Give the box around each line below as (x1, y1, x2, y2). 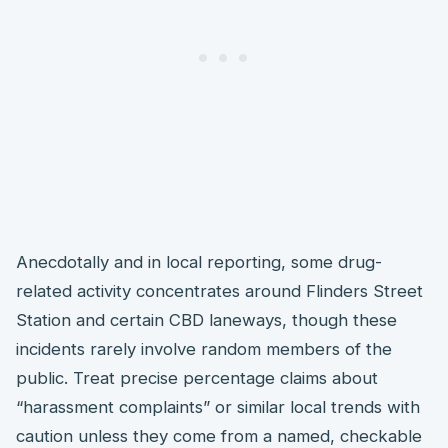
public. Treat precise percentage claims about (16, 367, 378, 388)
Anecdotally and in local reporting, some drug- (16, 251, 382, 272)
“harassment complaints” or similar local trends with (16, 396, 420, 417)
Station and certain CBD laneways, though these (16, 309, 397, 330)
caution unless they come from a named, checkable (16, 425, 422, 446)
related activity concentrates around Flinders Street (16, 280, 423, 301)
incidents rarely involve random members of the (16, 338, 392, 359)
